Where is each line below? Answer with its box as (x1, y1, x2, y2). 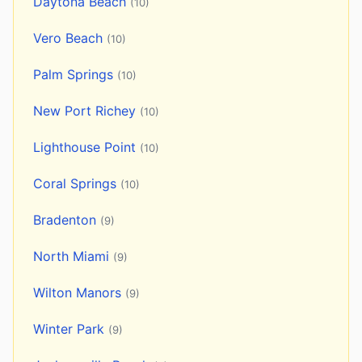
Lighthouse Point (33, 139, 140, 156)
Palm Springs (33, 66, 117, 83)
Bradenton (33, 212, 100, 229)
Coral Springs (33, 175, 120, 192)
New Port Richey (33, 103, 140, 120)
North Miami (33, 248, 113, 265)
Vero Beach (33, 30, 107, 47)
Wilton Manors (33, 284, 125, 301)
